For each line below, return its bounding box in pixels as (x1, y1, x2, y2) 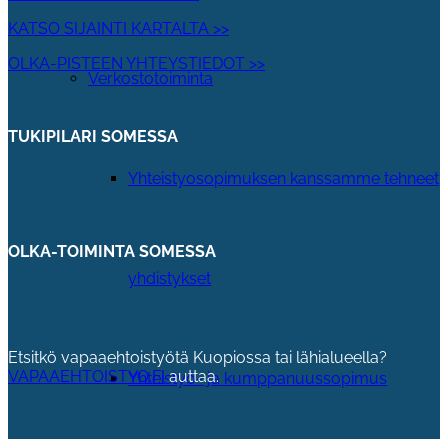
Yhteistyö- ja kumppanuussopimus (128, 369, 387, 388)
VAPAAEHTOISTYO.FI (8, 366, 165, 386)
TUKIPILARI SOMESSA (8, 127, 178, 147)
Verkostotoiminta (88, 69, 213, 88)
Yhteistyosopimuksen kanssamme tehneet (128, 169, 439, 188)
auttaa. (165, 366, 219, 386)
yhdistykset (128, 269, 211, 288)
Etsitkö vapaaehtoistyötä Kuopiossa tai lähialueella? (8, 347, 387, 367)
